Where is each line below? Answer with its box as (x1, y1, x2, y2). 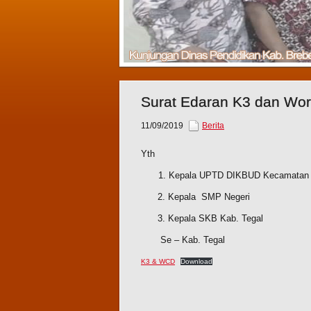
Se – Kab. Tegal (141, 235, 225, 246)
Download (180, 258, 212, 266)
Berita (202, 121, 224, 131)
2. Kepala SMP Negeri (141, 192, 250, 203)
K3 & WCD (141, 258, 175, 266)
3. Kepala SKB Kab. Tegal (141, 213, 263, 224)
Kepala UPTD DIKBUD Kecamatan (169, 170, 309, 181)
